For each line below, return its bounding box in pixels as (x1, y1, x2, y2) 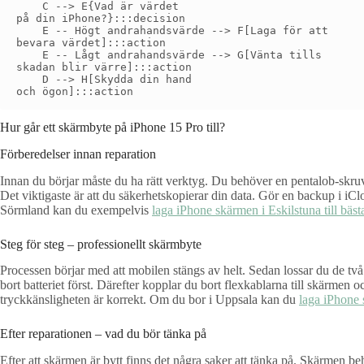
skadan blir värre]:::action (16, 60, 192, 73)
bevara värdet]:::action (16, 36, 166, 49)
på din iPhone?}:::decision (16, 11, 185, 24)
